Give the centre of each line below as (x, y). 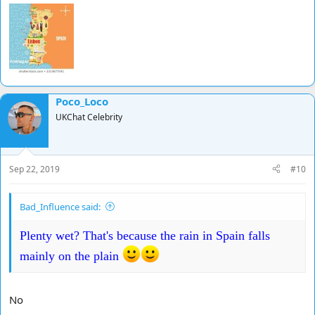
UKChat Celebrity (89, 117)
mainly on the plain (71, 256)
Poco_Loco (82, 102)
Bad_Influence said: (60, 206)
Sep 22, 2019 (34, 169)
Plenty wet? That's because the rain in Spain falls (145, 235)
